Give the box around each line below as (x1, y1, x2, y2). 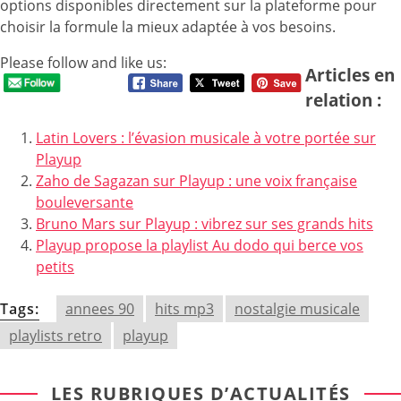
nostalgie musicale (235, 299, 360, 320)
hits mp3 (155, 299, 214, 320)
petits (36, 257, 74, 277)
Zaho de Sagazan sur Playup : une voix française (36, 171, 357, 192)
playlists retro (9, 326, 102, 346)
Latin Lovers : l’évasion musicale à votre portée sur (36, 128, 376, 149)
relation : (304, 89, 381, 112)
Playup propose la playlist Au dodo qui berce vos (36, 235, 363, 256)
